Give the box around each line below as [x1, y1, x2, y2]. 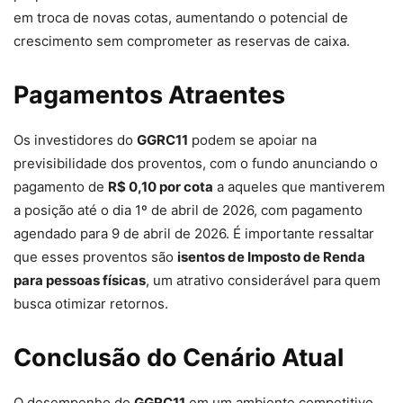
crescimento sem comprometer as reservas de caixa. [13, 32, 350, 50]
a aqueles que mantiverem [213, 178, 385, 196]
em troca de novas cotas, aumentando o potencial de [13, 9, 348, 27]
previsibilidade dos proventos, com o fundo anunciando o [13, 155, 378, 173]
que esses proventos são [13, 248, 177, 266]
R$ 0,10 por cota [108, 178, 213, 196]
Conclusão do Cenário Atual [13, 343, 344, 373]
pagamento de [13, 178, 108, 196]
